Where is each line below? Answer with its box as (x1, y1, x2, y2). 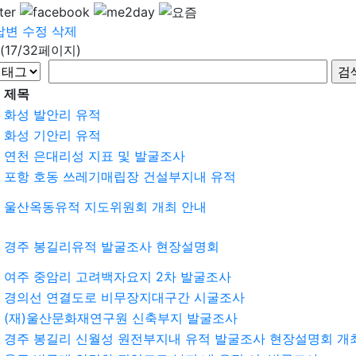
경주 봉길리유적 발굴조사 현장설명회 (4, 238, 219, 254)
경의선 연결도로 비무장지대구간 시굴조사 (4, 288, 245, 305)
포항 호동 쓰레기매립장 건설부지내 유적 (4, 168, 236, 184)
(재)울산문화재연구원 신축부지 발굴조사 (4, 309, 238, 326)
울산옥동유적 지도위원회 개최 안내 (4, 198, 207, 215)
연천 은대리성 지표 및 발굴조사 (4, 147, 185, 164)
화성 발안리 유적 (4, 106, 101, 122)
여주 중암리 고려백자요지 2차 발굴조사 (4, 268, 231, 284)
